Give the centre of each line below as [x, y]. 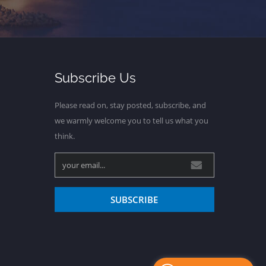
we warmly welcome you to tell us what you [131, 120]
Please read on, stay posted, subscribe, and [130, 105]
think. [64, 136]
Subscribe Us [95, 77]
